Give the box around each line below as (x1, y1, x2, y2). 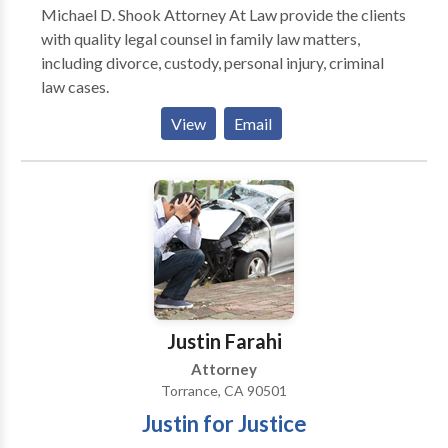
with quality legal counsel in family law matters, (40, 29, 360, 48)
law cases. (40, 77, 109, 96)
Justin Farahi (166, 329, 282, 353)
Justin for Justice (141, 410, 307, 437)
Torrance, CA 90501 (161, 382, 287, 399)
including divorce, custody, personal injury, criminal (40, 53, 384, 72)
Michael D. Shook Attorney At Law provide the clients (40, 5, 406, 24)
